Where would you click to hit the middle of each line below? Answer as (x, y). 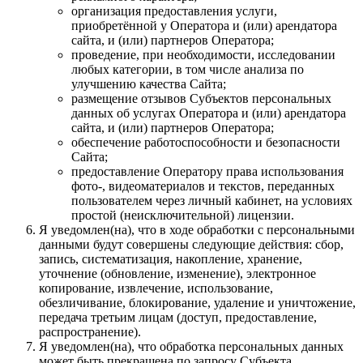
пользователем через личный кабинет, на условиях (212, 200)
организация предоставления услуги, (174, 11)
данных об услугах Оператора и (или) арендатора (209, 113)
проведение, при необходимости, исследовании (203, 54)
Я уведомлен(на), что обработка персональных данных (191, 346)
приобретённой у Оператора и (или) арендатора (204, 25)
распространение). (90, 331)
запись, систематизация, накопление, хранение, (171, 258)
